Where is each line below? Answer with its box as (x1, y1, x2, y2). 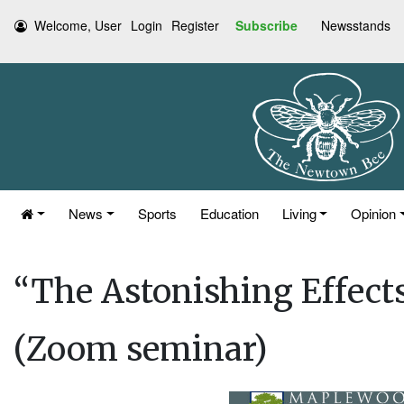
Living (281, 204, 317, 223)
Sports (137, 204, 177, 223)
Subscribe (235, 16, 298, 34)
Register (171, 16, 219, 34)
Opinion (351, 204, 397, 223)
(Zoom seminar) (14, 329, 268, 370)
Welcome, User (34, 16, 122, 34)
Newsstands (321, 16, 390, 34)
